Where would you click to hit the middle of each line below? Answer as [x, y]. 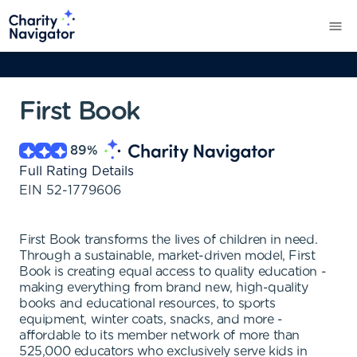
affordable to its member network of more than [160, 335]
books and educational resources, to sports [147, 304]
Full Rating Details [76, 171]
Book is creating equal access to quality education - [173, 272]
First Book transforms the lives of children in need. [169, 240]
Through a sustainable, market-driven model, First [167, 256]
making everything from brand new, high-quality [164, 288]
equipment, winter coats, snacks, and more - [151, 320]
